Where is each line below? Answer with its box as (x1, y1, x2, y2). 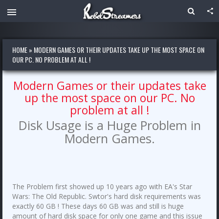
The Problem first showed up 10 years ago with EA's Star (12, 182, 192, 191)
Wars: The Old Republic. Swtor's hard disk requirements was (12, 192, 201, 201)
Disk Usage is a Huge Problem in (18, 117, 201, 133)
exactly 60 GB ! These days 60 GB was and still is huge (12, 201, 184, 211)
